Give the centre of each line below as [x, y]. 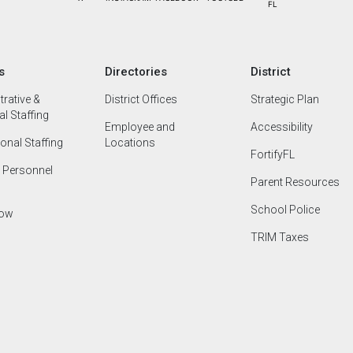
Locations [130, 143]
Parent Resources [295, 182]
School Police [286, 210]
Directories [136, 72]
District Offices [141, 99]
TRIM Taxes [280, 237]
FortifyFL [273, 154]
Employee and [140, 127]
